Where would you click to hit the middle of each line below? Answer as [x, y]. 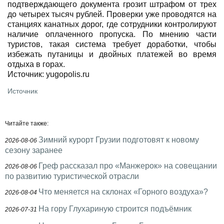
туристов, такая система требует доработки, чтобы [112, 44]
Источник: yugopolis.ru [48, 74]
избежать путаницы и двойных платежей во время [112, 54]
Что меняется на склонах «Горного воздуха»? [123, 192]
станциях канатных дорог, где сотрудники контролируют [112, 24]
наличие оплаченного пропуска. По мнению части [112, 34]
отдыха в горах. [36, 64]
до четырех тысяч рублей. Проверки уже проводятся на [112, 14]
